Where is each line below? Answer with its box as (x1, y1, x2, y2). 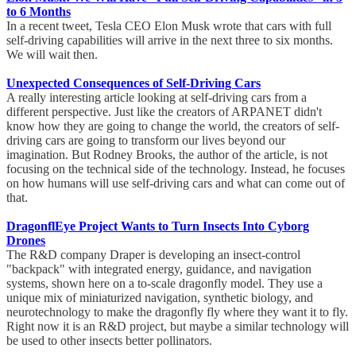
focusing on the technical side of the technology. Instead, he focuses (6, 162, 345, 176)
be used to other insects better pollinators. (6, 334, 219, 348)
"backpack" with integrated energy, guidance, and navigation (6, 262, 311, 277)
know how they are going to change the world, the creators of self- (6, 119, 339, 133)
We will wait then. (6, 48, 104, 62)
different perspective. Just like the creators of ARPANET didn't (6, 105, 322, 119)
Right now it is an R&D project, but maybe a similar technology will (6, 319, 349, 334)
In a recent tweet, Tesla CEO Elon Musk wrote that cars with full (6, 19, 331, 33)
